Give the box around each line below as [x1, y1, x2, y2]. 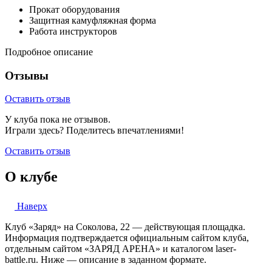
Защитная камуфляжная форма [29, 15, 156, 25]
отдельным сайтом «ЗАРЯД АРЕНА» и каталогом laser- [5, 243, 236, 254]
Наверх [15, 201, 47, 212]
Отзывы [5, 69, 49, 82]
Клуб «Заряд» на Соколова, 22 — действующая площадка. [5, 222, 245, 233]
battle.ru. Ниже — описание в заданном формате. [5, 254, 206, 265]
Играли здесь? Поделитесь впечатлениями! [5, 125, 184, 136]
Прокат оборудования [29, 4, 120, 15]
